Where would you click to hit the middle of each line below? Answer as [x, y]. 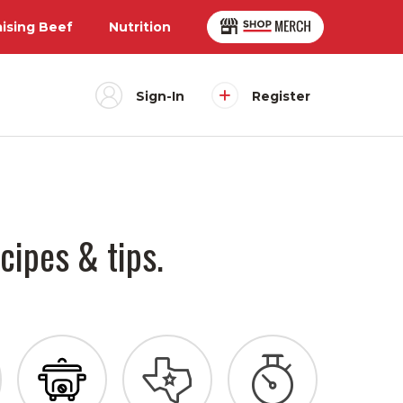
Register [281, 96]
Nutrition [140, 27]
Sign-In [160, 96]
